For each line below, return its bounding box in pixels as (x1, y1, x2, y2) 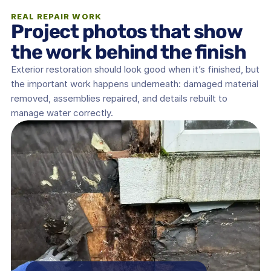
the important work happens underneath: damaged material (11, 78, 258, 90)
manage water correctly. (11, 107, 113, 119)
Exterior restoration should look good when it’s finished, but (11, 64, 260, 75)
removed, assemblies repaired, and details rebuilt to (11, 93, 227, 104)
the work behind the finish (11, 41, 246, 64)
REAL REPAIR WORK (11, 11, 102, 21)
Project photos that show (11, 20, 243, 43)
